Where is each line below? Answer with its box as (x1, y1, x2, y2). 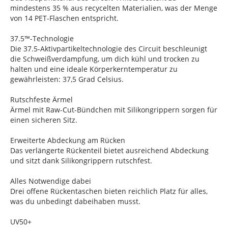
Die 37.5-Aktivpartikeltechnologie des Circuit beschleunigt (10, 44, 207, 53)
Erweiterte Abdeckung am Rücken (10, 135, 125, 145)
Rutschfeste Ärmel (10, 95, 73, 104)
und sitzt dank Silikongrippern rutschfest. (10, 156, 152, 165)
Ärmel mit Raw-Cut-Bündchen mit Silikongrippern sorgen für (10, 105, 217, 115)
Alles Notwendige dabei (10, 176, 91, 186)
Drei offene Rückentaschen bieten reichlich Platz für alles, (10, 186, 208, 196)
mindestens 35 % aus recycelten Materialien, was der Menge (10, 3, 217, 13)
